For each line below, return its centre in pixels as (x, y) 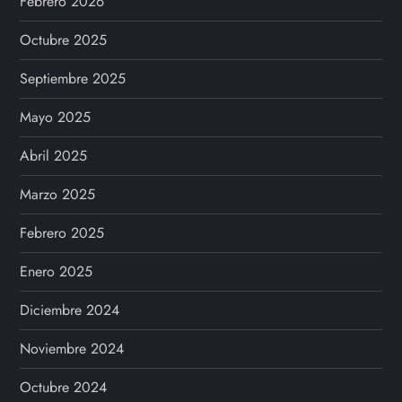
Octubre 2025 (64, 40)
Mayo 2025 (56, 118)
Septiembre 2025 (73, 79)
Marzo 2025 (58, 195)
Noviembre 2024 (72, 349)
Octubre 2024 (64, 388)
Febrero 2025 (62, 233)
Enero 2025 (57, 272)
